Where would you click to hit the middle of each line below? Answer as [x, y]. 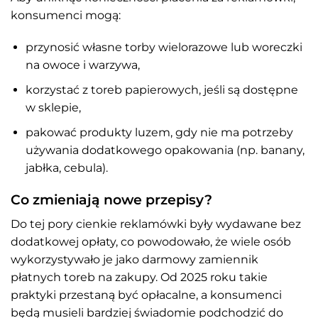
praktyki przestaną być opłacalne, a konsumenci [146, 295]
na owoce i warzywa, [82, 65]
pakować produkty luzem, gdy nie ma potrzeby [159, 132]
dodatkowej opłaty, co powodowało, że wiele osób [151, 241]
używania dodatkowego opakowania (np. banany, [165, 150]
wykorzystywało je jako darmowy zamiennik [135, 259]
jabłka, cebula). [66, 168]
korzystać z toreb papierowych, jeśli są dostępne [161, 89]
